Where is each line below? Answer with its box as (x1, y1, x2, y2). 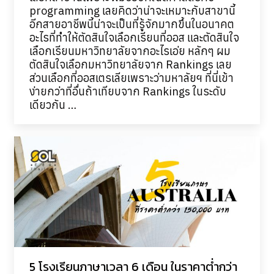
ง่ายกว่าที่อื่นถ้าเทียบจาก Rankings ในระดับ (29, 84, 226, 98)
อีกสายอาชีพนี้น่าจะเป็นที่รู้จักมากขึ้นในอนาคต (29, 17, 239, 31)
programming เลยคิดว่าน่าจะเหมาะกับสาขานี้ (29, 3, 235, 18)
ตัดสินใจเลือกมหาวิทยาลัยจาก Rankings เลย (29, 57, 232, 72)
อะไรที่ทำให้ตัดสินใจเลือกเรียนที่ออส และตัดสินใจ (29, 30, 239, 45)
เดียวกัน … (29, 97, 76, 112)
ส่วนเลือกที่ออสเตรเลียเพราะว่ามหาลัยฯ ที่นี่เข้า (29, 70, 234, 85)
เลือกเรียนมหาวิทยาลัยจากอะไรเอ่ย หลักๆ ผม (29, 43, 231, 58)
